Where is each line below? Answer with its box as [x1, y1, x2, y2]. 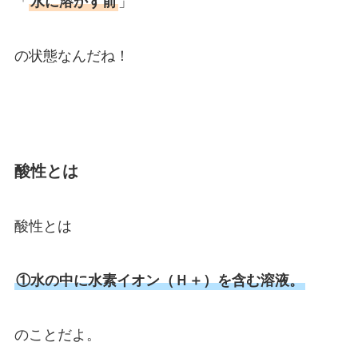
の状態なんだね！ [14, 47, 129, 64]
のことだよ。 [14, 326, 101, 343]
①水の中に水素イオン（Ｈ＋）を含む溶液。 [15, 272, 304, 288]
